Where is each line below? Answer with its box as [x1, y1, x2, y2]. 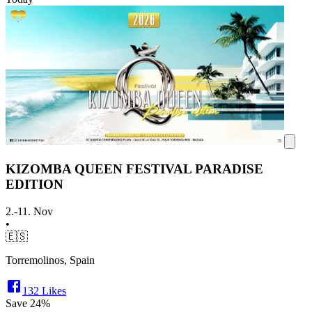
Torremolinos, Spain [6, 254, 95, 267]
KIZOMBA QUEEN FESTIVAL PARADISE [6, 162, 263, 177]
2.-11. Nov [6, 205, 53, 218]
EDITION [6, 177, 63, 192]
